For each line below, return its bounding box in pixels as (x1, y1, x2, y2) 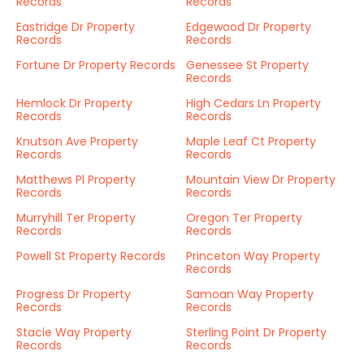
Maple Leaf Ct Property (186, 133, 316, 149)
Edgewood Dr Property (186, 19, 311, 35)
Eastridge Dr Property (16, 19, 135, 35)
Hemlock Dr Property (16, 95, 132, 111)
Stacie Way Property (16, 324, 132, 340)
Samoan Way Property (186, 286, 314, 302)
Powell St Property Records (16, 248, 166, 264)
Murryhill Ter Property (16, 210, 136, 226)
